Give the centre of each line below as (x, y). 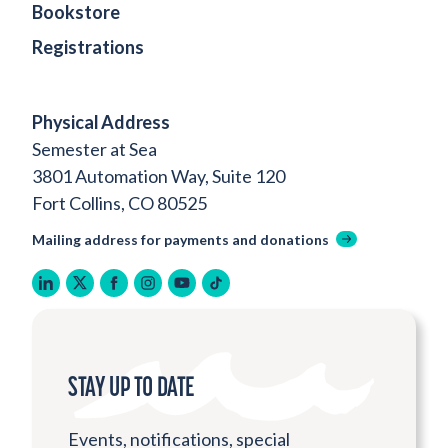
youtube (224, 292)
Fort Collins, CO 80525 (119, 203)
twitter (114, 292)
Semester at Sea (94, 149)
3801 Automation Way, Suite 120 (158, 176)
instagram (201, 292)
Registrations (88, 47)
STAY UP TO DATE (131, 385)
